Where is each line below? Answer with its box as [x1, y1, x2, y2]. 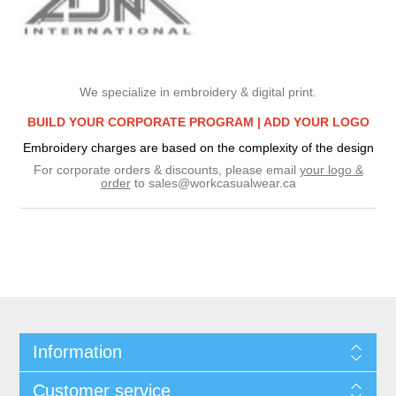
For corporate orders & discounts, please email [33, 162, 300, 177]
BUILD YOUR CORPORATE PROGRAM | [27, 114, 263, 129]
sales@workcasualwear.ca [148, 175, 296, 190]
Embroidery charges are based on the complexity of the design [22, 140, 374, 155]
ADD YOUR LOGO [263, 114, 369, 129]
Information [32, 341, 122, 362]
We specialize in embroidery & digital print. [80, 84, 316, 99]
